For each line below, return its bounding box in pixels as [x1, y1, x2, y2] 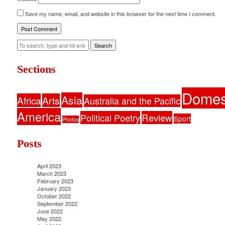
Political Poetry [80, 111, 140, 125]
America [17, 108, 61, 126]
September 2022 [37, 199, 77, 208]
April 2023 [37, 162, 61, 170]
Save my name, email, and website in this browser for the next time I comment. [25, 10, 216, 18]
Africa [17, 93, 41, 107]
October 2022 [37, 192, 71, 200]
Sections [17, 63, 56, 76]
